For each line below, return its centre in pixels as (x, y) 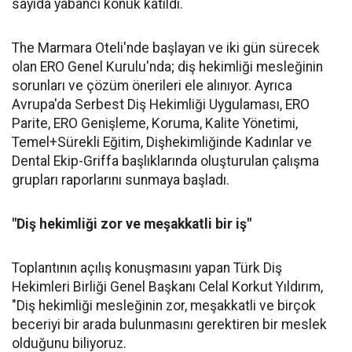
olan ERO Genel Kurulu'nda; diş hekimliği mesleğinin (167, 67)
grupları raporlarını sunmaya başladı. (121, 180)
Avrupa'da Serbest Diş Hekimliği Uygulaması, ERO (161, 104)
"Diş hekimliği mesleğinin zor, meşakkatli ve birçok (164, 306)
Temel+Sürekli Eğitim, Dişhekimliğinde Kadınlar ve (162, 142)
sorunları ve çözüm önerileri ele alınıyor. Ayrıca (152, 86)
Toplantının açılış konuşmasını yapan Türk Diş (147, 268)
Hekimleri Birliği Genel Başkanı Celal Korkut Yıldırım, (167, 287)
